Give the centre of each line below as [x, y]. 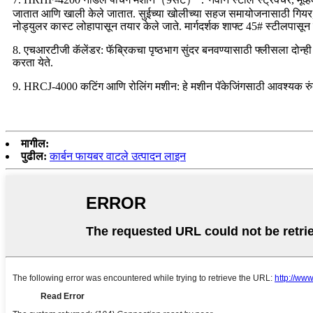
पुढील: [34, 156]
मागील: [35, 143]
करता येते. [33, 62]
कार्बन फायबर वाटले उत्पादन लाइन [118, 156]
